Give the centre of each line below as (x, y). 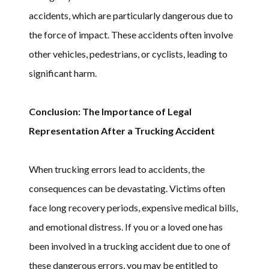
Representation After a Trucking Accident (122, 130)
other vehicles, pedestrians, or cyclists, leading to (128, 53)
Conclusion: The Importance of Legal (110, 111)
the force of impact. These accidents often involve (131, 34)
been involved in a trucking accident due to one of (130, 246)
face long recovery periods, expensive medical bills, (133, 207)
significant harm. (63, 73)
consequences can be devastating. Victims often (127, 188)
